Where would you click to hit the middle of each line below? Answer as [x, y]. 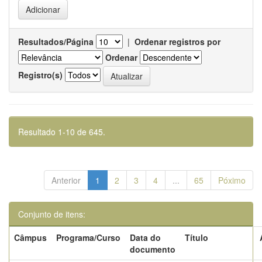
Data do [145, 237]
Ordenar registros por [177, 42]
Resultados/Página [56, 42]
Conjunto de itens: [52, 214]
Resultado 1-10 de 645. [62, 132]
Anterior [66, 180]
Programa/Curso [88, 237]
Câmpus [30, 237]
